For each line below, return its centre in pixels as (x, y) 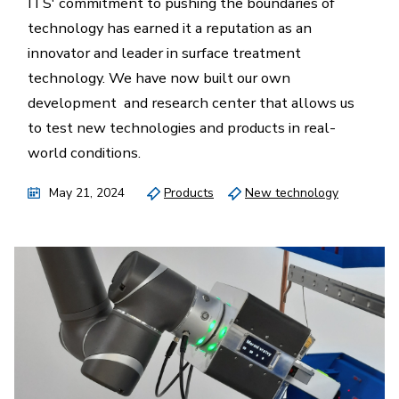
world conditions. (84, 153)
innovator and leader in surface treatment (164, 53)
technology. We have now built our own (159, 78)
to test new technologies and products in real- (182, 128)
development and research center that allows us (191, 103)
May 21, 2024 (87, 193)
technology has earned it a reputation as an (170, 28)
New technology (292, 193)
